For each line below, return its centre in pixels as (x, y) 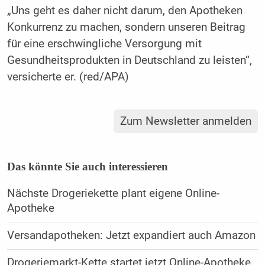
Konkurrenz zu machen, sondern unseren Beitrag (126, 27)
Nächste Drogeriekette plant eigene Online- (113, 194)
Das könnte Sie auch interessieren (87, 167)
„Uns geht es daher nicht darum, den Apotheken (125, 10)
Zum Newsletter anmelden (186, 122)
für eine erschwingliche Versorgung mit (104, 43)
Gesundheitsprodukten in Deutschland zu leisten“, (129, 60)
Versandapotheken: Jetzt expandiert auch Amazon (131, 236)
